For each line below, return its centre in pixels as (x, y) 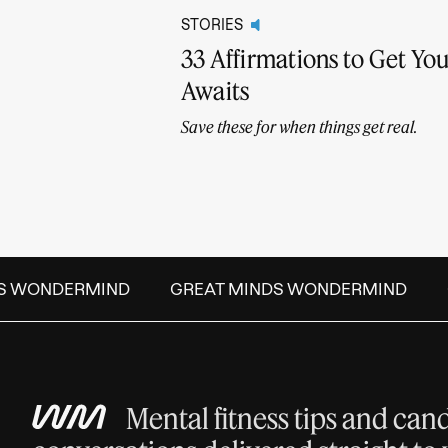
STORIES (212, 24)
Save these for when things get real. (299, 126)
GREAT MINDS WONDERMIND (278, 288)
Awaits (215, 90)
